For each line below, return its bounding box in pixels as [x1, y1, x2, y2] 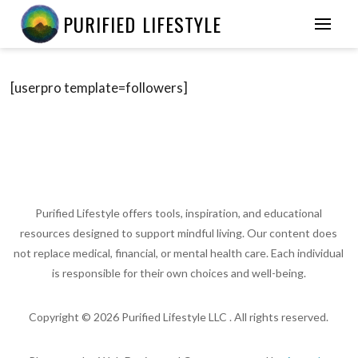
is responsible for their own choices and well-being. [51, 266, 306, 280]
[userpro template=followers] [10, 79, 189, 96]
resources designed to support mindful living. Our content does [20, 226, 338, 240]
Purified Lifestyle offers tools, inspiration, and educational [35, 206, 323, 220]
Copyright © [29, 310, 94, 324]
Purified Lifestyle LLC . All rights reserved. [119, 310, 329, 324]
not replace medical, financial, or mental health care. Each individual [14, 246, 344, 260]
